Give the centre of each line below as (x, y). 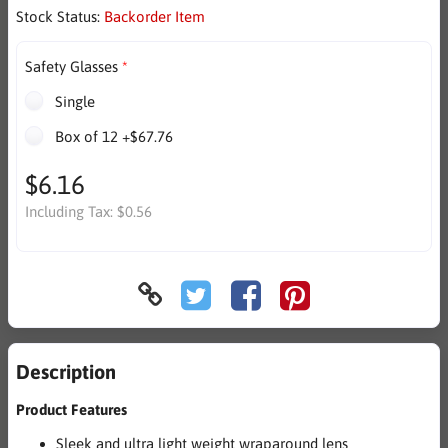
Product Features (71, 410)
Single (72, 101)
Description (66, 372)
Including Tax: (70, 211)
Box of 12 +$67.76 (111, 136)
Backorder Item (154, 16)
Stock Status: (60, 16)
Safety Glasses (71, 66)
